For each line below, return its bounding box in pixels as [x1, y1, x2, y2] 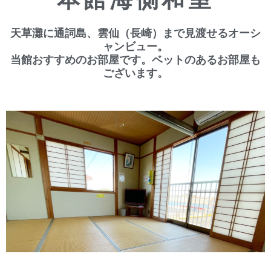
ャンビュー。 [103, 40, 168, 53]
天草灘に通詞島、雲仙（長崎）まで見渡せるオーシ [10, 27, 261, 39]
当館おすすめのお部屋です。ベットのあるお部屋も [10, 53, 261, 66]
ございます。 [103, 67, 168, 79]
